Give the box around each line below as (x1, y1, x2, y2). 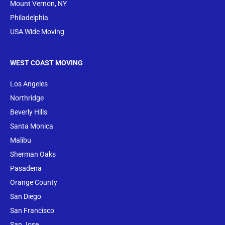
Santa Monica (10, 122, 53, 131)
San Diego (10, 192, 41, 201)
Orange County (10, 178, 57, 187)
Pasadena (10, 164, 42, 173)
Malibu (10, 136, 31, 145)
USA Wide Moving (10, 27, 64, 36)
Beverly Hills (10, 108, 47, 117)
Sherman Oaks (10, 150, 56, 159)
